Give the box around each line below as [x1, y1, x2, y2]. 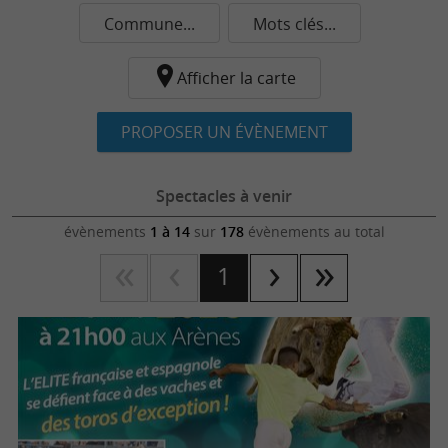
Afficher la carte [176, 67, 296, 89]
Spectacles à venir [156, 184, 292, 207]
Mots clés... [253, 13, 336, 35]
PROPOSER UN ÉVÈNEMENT [120, 121, 328, 143]
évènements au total [243, 222, 385, 241]
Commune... [104, 13, 195, 35]
